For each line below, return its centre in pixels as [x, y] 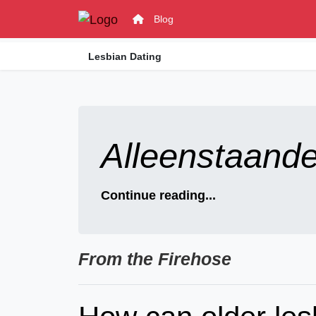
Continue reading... [158, 195]
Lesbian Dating [125, 56]
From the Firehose [155, 259]
